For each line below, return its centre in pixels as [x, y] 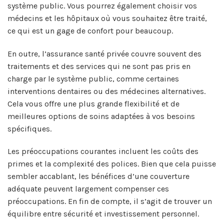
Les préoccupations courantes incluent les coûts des [103, 151]
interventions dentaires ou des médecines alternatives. [106, 91]
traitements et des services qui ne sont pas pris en [99, 66]
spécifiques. [29, 128]
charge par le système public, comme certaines [93, 78]
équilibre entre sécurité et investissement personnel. [103, 214]
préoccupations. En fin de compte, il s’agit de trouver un [110, 201]
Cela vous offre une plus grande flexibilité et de [93, 103]
